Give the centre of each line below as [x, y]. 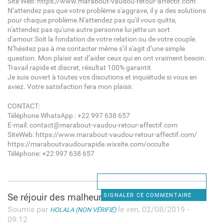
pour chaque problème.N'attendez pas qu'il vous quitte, [92, 20]
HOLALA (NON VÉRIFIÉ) [83, 209]
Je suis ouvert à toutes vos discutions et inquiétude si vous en [102, 77]
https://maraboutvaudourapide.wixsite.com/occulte [88, 144]
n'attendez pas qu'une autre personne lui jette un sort [88, 29]
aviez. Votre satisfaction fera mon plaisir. [70, 86]
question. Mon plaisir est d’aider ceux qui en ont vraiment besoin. [107, 58]
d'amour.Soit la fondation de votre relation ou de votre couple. [102, 39]
